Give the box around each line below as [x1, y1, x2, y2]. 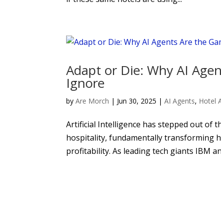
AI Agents [164, 96, 195, 106]
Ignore [66, 74, 105, 92]
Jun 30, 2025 [117, 96, 157, 106]
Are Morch [75, 96, 110, 106]
